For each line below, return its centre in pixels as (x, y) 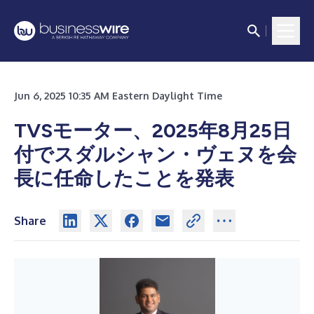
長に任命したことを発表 (124, 178)
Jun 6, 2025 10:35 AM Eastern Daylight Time (118, 96)
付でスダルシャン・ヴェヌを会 (155, 154)
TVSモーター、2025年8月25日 (153, 130)
